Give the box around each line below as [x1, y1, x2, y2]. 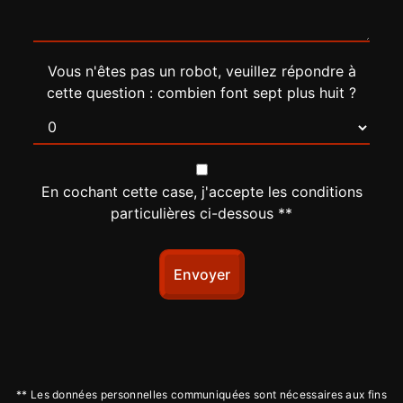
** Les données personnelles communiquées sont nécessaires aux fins [15, 388, 388, 401]
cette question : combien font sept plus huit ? [47, 84, 356, 102]
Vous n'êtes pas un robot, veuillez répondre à [47, 62, 356, 80]
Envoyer [173, 265, 230, 283]
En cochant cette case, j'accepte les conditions [40, 183, 363, 201]
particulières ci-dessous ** [111, 204, 292, 222]
